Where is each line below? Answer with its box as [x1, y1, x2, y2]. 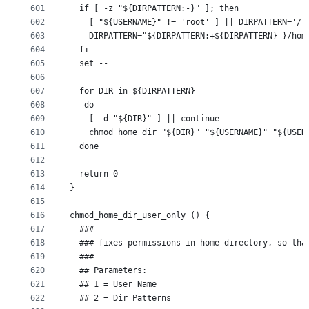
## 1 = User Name [70, 279, 157, 290]
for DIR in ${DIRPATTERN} [70, 86, 195, 97]
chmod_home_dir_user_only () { [70, 210, 210, 221]
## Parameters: [70, 266, 147, 276]
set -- [70, 59, 108, 69]
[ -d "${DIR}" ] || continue [70, 114, 219, 124]
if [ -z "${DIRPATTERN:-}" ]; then [70, 3, 239, 14]
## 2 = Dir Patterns [70, 293, 171, 303]
